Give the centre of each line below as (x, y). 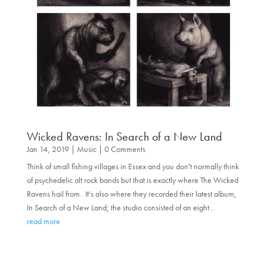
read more (43, 221)
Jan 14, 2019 (48, 149)
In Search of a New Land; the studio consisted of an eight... (120, 207)
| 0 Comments (121, 149)
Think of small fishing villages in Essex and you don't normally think (133, 166)
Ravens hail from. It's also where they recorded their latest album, (131, 193)
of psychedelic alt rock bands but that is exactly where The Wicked (132, 180)
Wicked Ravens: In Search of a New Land (124, 136)
